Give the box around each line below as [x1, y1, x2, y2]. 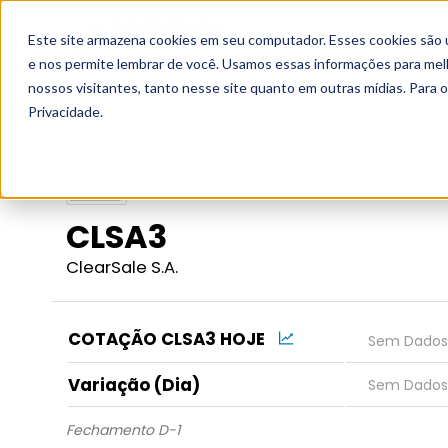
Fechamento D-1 [66, 419, 180, 440]
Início [98, 95, 136, 116]
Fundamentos [157, 95, 256, 116]
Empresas [277, 95, 346, 116]
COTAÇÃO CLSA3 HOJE [68, 326, 269, 351]
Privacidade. [28, 103, 103, 120]
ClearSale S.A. [66, 256, 178, 280]
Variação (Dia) [68, 372, 200, 397]
